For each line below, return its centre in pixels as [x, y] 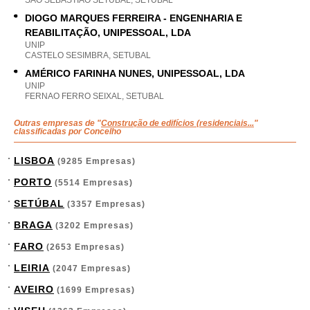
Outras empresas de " [57, 123]
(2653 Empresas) [84, 247]
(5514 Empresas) [92, 183]
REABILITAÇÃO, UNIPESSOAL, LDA [108, 33]
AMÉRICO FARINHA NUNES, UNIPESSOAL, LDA [135, 73]
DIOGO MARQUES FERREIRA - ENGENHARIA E [134, 18]
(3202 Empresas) [93, 226]
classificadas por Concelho [67, 131]
